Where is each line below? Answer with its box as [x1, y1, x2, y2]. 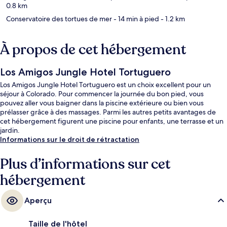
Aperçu [24, 196, 52, 206]
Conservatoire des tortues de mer [6, 14, 112, 24]
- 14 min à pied [112, 14, 159, 24]
